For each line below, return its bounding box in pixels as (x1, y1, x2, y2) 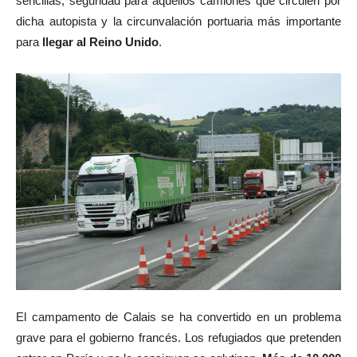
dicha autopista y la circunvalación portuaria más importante (16, 14, 341, 29)
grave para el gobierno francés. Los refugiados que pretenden (16, 330, 341, 344)
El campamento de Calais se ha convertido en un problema (16, 309, 341, 324)
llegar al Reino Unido (39, 35, 159, 49)
